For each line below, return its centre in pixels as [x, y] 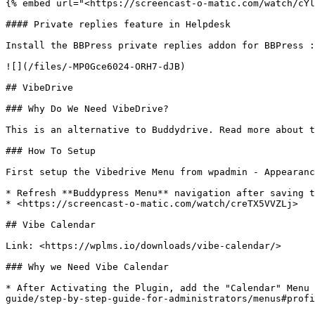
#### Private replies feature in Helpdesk [118, 24]
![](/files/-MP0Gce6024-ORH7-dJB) [96, 66]
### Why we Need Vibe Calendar [87, 267]
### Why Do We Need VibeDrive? [87, 109]
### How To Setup [51, 151]
